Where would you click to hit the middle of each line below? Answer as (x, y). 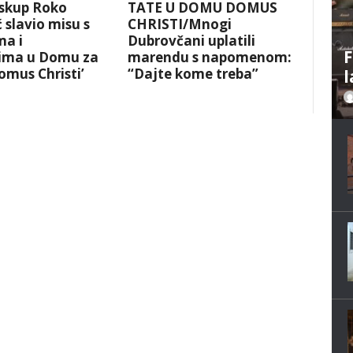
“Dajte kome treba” (193, 74)
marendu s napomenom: (210, 58)
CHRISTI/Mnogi (180, 24)
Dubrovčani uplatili (192, 41)
